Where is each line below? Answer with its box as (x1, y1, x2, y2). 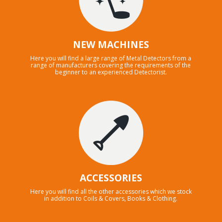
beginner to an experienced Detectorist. (55, 67, 167, 76)
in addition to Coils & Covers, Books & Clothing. (44, 194, 178, 203)
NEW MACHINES (72, 38, 149, 51)
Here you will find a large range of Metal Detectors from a (30, 54, 192, 62)
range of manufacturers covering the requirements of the (31, 60, 191, 69)
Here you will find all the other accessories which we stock (30, 187, 192, 196)
